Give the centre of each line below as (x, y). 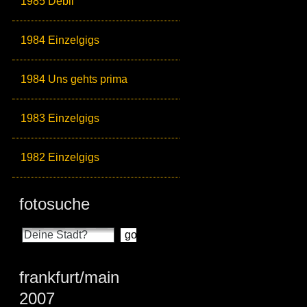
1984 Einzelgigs (60, 40)
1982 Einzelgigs (60, 157)
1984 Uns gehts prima (74, 79)
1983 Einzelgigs (60, 118)
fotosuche (54, 204)
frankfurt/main (69, 277)
